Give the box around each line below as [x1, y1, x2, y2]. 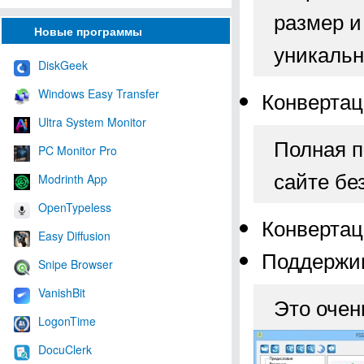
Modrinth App [38, 170, 107, 187]
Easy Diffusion [38, 227, 110, 244]
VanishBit [38, 284, 85, 301]
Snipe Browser [38, 255, 113, 272]
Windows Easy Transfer [38, 84, 159, 102]
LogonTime [38, 312, 96, 329]
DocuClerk [38, 340, 92, 357]
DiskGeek [38, 56, 88, 73]
